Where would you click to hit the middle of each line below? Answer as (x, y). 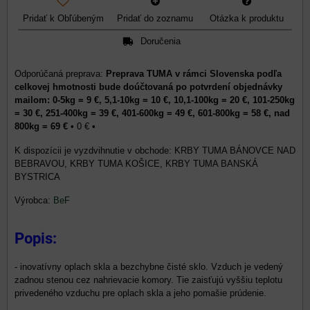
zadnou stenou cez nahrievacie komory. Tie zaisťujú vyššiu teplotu (148, 280)
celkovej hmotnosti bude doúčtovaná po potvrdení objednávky (148, 86)
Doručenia (160, 42)
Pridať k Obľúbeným (63, 18)
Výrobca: (34, 200)
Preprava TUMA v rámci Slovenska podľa (194, 73)
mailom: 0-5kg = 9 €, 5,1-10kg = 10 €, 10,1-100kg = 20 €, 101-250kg (155, 100)
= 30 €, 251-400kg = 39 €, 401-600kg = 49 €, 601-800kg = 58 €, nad (152, 113)
